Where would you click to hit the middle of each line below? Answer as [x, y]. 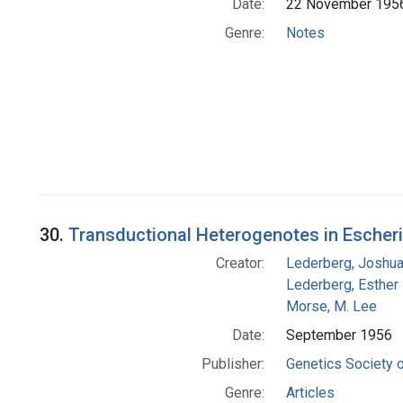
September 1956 [339, 336]
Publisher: [233, 364]
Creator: [240, 264]
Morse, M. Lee [331, 307]
